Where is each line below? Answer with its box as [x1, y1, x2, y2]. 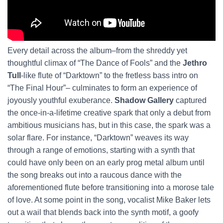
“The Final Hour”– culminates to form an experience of [7, 84, 197, 92]
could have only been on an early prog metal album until [7, 158, 205, 167]
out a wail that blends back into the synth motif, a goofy [7, 208, 199, 217]
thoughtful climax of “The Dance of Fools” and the [7, 59, 183, 67]
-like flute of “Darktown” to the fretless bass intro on [21, 71, 198, 80]
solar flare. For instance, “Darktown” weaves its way [7, 133, 189, 142]
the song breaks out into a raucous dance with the [7, 171, 182, 179]
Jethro [183, 59, 207, 67]
